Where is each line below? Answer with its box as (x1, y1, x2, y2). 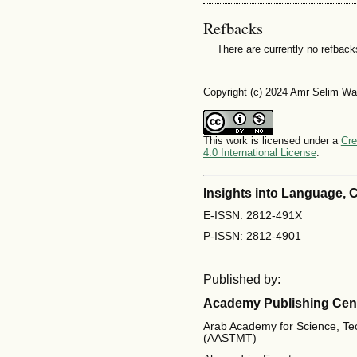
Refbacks (202, 17, 263, 40)
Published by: (202, 272, 280, 287)
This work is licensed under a (202, 134, 341, 147)
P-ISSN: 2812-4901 (202, 229, 301, 242)
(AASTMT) (202, 331, 257, 344)
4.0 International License (202, 146, 316, 159)
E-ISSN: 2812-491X (202, 209, 302, 222)
